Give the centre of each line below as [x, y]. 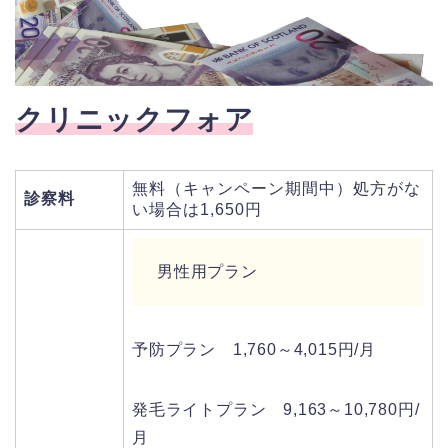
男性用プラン [207, 271]
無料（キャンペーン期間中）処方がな [276, 188]
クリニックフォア [134, 119]
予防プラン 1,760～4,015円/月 [254, 349]
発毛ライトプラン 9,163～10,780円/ [276, 409]
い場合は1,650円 [197, 209]
